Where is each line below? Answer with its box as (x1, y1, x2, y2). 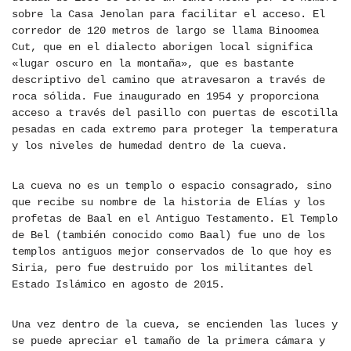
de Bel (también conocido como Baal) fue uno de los (12, 229, 325, 242)
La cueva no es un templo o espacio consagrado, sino (12, 179, 331, 193)
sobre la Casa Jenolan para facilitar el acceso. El (12, 8, 325, 21)
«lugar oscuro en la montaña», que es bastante (12, 57, 294, 71)
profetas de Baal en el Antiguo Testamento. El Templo (12, 212, 338, 226)
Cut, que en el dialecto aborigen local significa (12, 41, 313, 54)
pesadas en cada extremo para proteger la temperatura (12, 123, 338, 136)
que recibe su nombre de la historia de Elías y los (12, 196, 325, 209)
